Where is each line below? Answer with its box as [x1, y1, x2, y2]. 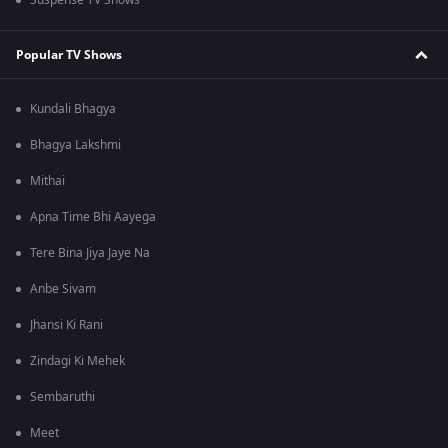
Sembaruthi [30, 388, 95, 407]
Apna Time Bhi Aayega [30, 208, 156, 227]
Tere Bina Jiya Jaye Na [30, 244, 150, 263]
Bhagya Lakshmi [30, 136, 121, 155]
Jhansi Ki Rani [30, 316, 103, 335]
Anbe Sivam [30, 280, 96, 299]
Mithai [30, 172, 65, 191]
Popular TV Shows [16, 45, 122, 64]
